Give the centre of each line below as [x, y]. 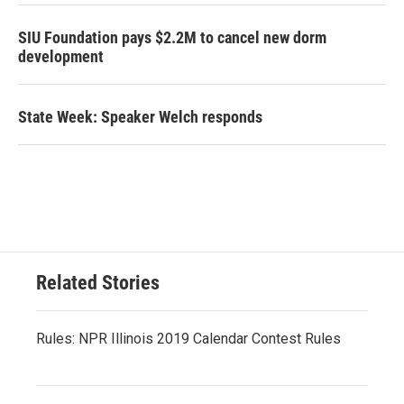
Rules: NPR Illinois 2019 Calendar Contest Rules [188, 338]
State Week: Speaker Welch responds [140, 116]
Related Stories [98, 282]
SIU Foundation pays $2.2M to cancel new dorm [172, 37]
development [61, 56]
